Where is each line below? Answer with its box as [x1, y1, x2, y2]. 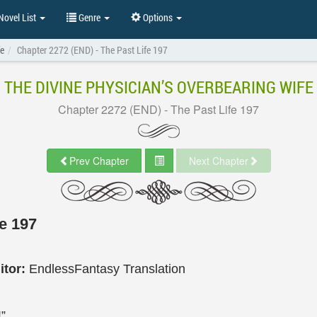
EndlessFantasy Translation [29, 262, 185, 276]
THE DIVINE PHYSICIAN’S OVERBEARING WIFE [4, 76, 313, 98]
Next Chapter [188, 154, 248, 168]
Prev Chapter [69, 154, 129, 168]
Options [141, 11, 175, 24]
